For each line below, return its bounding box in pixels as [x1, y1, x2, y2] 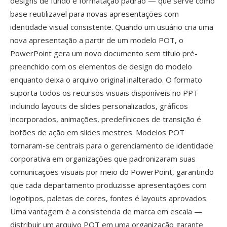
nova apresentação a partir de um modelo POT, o [10, 35, 183, 45]
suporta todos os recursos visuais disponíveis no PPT [10, 88, 198, 98]
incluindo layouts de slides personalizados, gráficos [10, 101, 188, 111]
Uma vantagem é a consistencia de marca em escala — [10, 206, 202, 216]
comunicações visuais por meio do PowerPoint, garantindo [10, 167, 214, 177]
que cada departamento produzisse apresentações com [10, 180, 207, 190]
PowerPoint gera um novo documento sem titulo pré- [10, 48, 198, 58]
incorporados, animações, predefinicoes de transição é [10, 114, 201, 124]
